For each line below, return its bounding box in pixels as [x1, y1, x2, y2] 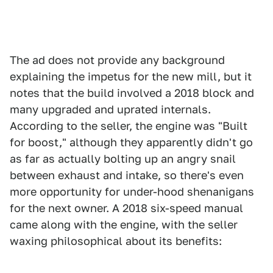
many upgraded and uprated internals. [10, 103, 211, 116]
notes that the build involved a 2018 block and [10, 87, 254, 100]
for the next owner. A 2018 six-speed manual [10, 202, 243, 215]
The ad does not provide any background [10, 54, 225, 67]
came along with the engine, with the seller [10, 218, 238, 232]
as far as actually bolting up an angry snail [10, 152, 236, 166]
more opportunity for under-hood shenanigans [10, 185, 254, 199]
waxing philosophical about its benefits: [10, 235, 222, 248]
